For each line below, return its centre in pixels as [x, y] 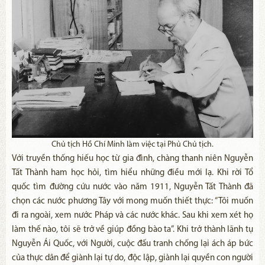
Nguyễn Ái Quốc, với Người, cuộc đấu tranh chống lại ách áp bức [132, 244]
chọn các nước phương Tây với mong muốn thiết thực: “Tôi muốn [132, 202]
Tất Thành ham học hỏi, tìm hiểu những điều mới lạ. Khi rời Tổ [132, 173]
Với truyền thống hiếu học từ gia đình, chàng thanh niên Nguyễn [132, 159]
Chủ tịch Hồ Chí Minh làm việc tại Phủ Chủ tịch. [132, 145]
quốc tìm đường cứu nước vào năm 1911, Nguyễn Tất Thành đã [132, 188]
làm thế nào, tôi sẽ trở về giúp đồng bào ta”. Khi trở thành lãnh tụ [132, 230]
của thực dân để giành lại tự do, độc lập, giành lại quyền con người [132, 258]
